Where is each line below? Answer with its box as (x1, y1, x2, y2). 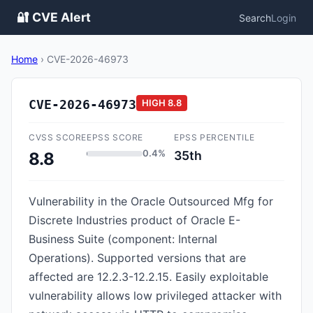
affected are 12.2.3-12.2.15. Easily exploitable (29, 270, 268, 284)
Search (239, 11, 271, 24)
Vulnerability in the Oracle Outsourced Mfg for (29, 194, 273, 208)
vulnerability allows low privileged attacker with (29, 289, 282, 303)
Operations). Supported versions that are (29, 251, 246, 265)
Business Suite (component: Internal (29, 232, 217, 246)
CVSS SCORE (29, 132, 87, 143)
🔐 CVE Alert (17, 10, 91, 24)
